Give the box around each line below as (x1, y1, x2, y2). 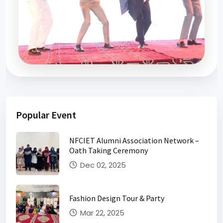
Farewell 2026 (31, 76, 95, 90)
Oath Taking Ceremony (69, 145, 148, 155)
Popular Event (16, 108, 76, 121)
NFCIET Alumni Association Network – (69, 135, 199, 145)
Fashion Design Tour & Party (69, 193, 164, 203)
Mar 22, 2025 (78, 207, 124, 218)
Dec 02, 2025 (78, 159, 126, 170)
